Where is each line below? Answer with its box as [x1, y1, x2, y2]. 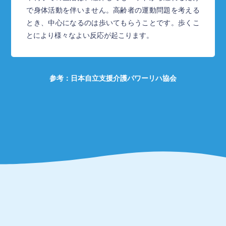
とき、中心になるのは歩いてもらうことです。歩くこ [26, 19, 200, 27]
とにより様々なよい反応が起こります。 [26, 31, 154, 40]
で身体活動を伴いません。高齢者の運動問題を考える [26, 6, 200, 15]
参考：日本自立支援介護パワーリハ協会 [49, 74, 177, 83]
